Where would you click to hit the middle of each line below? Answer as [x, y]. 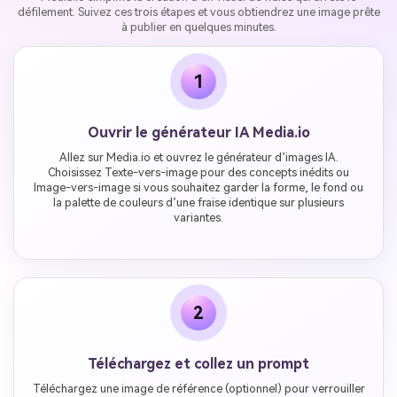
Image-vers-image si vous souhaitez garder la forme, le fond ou [198, 188]
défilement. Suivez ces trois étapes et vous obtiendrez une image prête [198, 12]
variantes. [198, 218]
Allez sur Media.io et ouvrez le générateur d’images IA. [198, 158]
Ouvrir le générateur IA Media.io [198, 133]
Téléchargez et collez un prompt [198, 363]
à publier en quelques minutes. [198, 27]
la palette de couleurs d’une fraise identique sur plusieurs [198, 203]
